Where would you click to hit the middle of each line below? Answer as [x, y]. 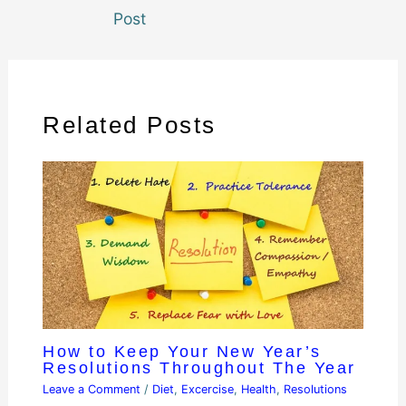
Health [259, 390]
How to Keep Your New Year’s [182, 352]
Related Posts [130, 126]
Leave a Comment [92, 390]
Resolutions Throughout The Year [199, 368]
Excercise [208, 390]
